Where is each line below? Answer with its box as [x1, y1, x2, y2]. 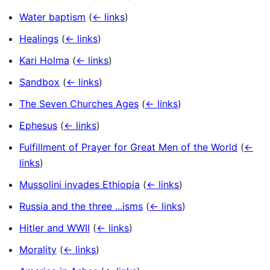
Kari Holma [19, 54, 69, 67]
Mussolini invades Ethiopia [19, 178, 140, 191]
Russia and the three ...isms [19, 200, 143, 213]
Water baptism [19, 11, 86, 24]
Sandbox [19, 76, 60, 89]
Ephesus [19, 119, 57, 132]
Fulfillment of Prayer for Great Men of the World [19, 141, 237, 154]
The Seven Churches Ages [19, 98, 139, 110]
